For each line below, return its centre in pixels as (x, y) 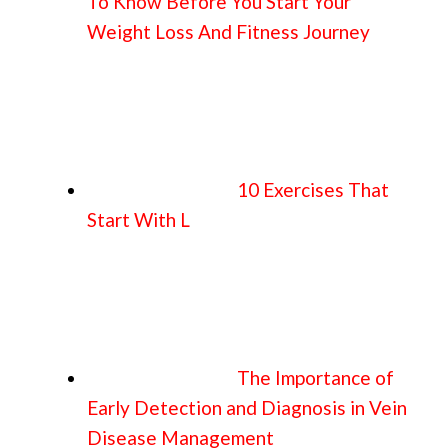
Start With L (138, 220)
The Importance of (315, 378)
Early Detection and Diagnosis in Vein (247, 408)
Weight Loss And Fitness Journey (228, 32)
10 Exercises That (313, 190)
